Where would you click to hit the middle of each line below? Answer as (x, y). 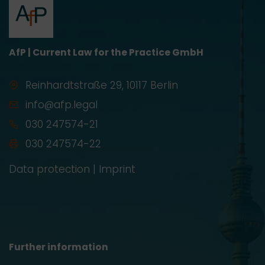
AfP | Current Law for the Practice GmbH (106, 52)
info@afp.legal (62, 105)
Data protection (49, 169)
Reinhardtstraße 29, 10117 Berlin (102, 85)
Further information (59, 247)
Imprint (117, 169)
